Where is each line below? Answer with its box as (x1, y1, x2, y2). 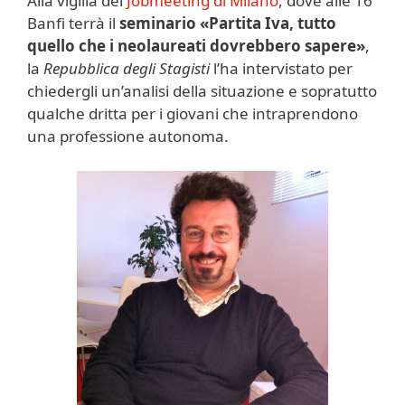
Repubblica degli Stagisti (43, 58, 210, 79)
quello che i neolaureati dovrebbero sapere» (27, 35, 365, 56)
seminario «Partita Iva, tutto (119, 13, 336, 33)
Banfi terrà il (27, 13, 119, 33)
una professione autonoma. (27, 126, 229, 146)
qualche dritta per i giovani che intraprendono (27, 103, 358, 124)
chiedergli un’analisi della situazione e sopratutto (27, 80, 377, 101)
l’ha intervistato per (210, 58, 353, 79)
